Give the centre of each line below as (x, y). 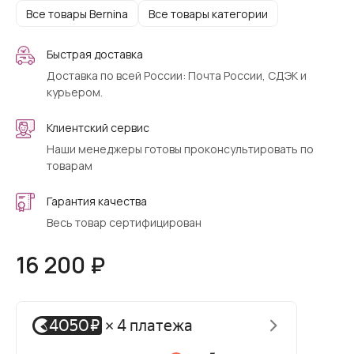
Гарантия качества (97, 201)
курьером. (75, 92)
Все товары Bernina (77, 13)
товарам (70, 166)
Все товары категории (208, 13)
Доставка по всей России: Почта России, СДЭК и (177, 76)
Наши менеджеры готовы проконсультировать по (180, 149)
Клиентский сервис (98, 128)
